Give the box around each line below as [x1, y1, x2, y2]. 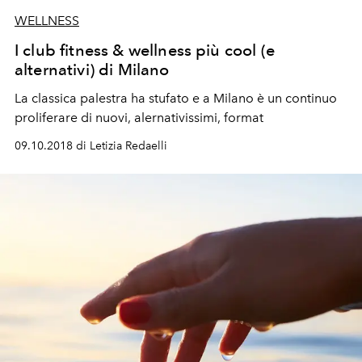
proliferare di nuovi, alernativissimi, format [15, 110, 263, 126]
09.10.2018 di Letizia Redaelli [15, 139, 167, 154]
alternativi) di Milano [15, 60, 170, 80]
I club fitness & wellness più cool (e [15, 40, 275, 61]
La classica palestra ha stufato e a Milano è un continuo [15, 90, 337, 107]
